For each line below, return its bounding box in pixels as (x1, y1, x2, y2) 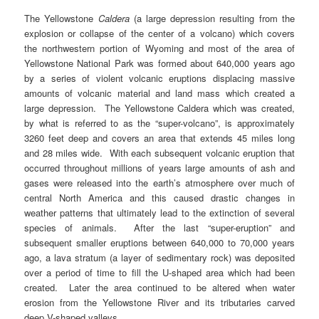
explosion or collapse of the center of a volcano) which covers (24, 26, 295, 41)
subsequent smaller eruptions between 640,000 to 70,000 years (24, 236, 295, 250)
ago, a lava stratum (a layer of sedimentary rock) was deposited (24, 251, 295, 265)
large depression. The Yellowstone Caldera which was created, (24, 101, 295, 115)
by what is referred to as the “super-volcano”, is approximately (24, 116, 295, 130)
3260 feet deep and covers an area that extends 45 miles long (24, 131, 295, 145)
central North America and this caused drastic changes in (24, 191, 295, 205)
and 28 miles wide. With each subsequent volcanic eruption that (24, 146, 295, 160)
